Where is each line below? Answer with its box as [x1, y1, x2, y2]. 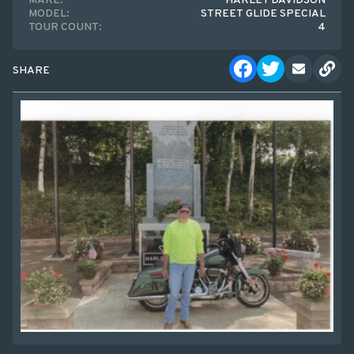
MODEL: [28, 7, 70, 21]
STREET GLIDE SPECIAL [201, 7, 326, 21]
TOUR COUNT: [28, 21, 102, 34]
